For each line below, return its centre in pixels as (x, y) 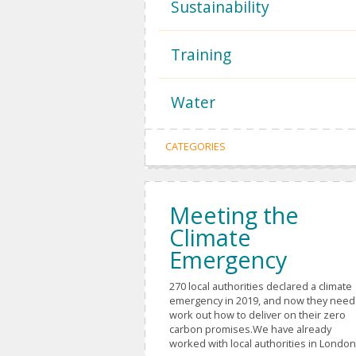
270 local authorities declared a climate (261, 286)
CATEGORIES (195, 146)
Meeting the (234, 215)
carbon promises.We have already (250, 329)
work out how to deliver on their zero (257, 315)
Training (201, 54)
